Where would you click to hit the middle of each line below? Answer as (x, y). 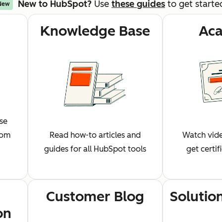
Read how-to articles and (95, 135)
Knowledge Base (95, 31)
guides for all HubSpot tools (95, 149)
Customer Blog (95, 196)
